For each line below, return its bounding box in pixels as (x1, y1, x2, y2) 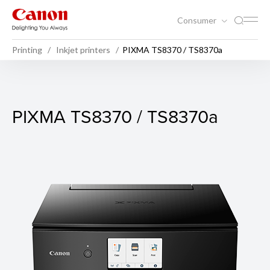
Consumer (177, 14, 218, 25)
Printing (12, 44, 42, 55)
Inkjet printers (56, 44, 110, 55)
